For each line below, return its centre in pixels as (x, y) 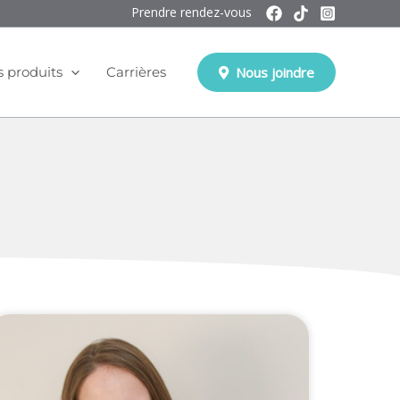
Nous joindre (273, 72)
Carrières (136, 71)
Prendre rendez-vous (192, 12)
